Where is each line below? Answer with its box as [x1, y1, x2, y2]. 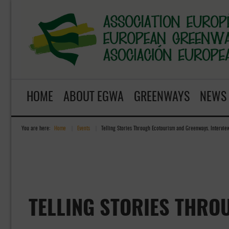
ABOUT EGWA [63, 91, 124, 104]
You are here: [21, 126, 50, 131]
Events [77, 126, 90, 131]
